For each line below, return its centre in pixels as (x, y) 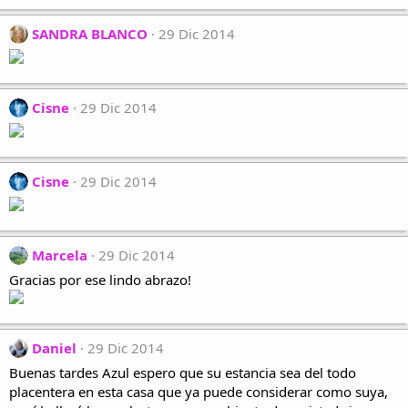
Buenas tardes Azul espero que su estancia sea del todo (183, 372)
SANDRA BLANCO (90, 34)
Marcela (60, 255)
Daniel (54, 348)
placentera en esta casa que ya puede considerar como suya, (199, 392)
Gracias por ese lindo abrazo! (100, 280)
